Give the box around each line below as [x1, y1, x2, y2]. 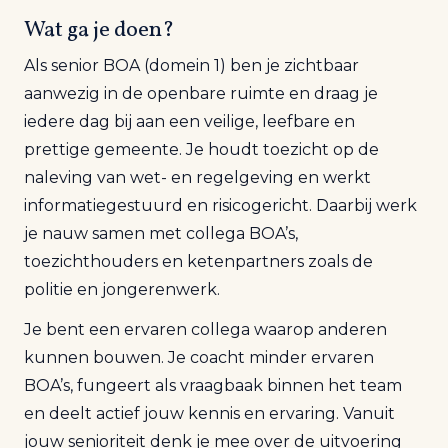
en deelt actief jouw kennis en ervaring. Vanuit [24, 404, 395, 423]
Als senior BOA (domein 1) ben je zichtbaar [24, 56, 359, 75]
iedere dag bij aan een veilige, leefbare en [24, 112, 355, 131]
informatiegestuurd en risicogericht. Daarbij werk [24, 196, 417, 215]
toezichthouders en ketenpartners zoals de [24, 252, 373, 271]
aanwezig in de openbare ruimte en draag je [24, 84, 378, 103]
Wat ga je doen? [24, 15, 174, 46]
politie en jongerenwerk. [24, 280, 220, 299]
